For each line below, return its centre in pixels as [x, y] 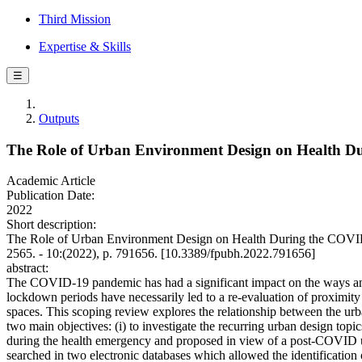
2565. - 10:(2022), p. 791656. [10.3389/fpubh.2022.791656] [161, 254]
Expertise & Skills [85, 46]
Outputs [59, 118]
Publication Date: [51, 196]
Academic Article [51, 181]
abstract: [27, 268]
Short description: [51, 225]
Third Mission [75, 19]
